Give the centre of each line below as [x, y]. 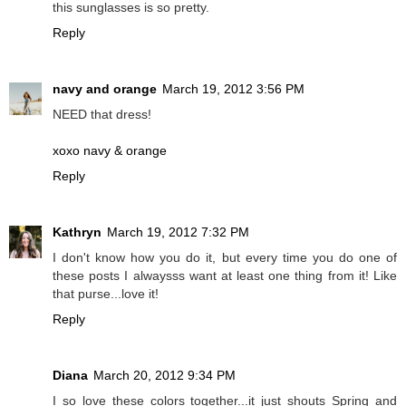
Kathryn [77, 232]
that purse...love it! [106, 293]
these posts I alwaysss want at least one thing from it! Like [225, 275]
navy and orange [105, 88]
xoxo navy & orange [110, 150]
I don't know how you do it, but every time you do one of [225, 257]
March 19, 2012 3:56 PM [233, 88]
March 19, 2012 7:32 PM [178, 232]
